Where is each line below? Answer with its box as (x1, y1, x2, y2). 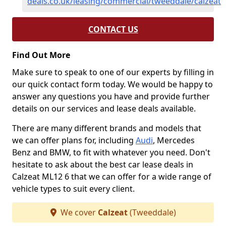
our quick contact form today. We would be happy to (12, 79, 213, 90)
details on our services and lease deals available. (12, 103, 196, 114)
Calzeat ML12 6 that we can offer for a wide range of (12, 171, 211, 182)
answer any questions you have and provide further (12, 91, 210, 102)
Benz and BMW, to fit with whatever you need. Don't (12, 147, 210, 158)
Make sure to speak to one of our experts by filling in (12, 67, 214, 78)
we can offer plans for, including (12, 135, 136, 146)
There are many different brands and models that (12, 123, 201, 134)
